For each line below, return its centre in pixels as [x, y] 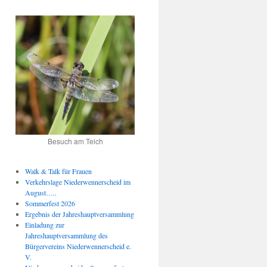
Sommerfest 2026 [50, 204]
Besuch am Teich [75, 141]
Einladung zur [44, 225]
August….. [41, 193]
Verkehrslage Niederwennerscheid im [77, 182]
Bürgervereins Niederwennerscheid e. [78, 246]
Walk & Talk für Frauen [58, 171]
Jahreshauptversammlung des [66, 236]
